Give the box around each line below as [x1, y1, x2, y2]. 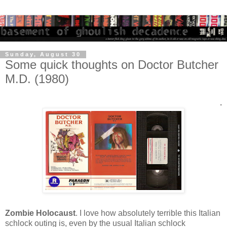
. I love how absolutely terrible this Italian [75, 209, 220, 218]
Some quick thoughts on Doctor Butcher [5, 57, 218, 71]
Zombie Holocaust [5, 209, 75, 218]
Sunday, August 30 [5, 51, 81, 58]
